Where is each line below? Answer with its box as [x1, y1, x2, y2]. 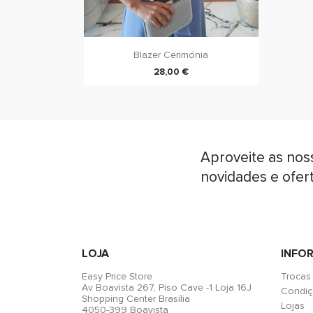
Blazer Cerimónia [133, 49, 208, 61]
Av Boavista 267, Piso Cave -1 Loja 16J [82, 282, 252, 294]
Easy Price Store [82, 270, 152, 283]
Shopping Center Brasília [82, 293, 190, 305]
